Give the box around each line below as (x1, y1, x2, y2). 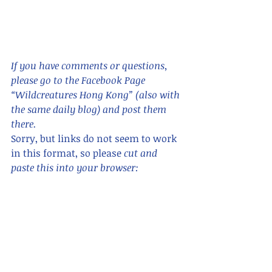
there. (11, 117, 39, 131)
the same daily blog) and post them (11, 102, 169, 116)
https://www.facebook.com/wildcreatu (11, 175, 182, 189)
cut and (124, 146, 160, 160)
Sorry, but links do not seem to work (11, 131, 179, 145)
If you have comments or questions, (11, 58, 172, 72)
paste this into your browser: (11, 160, 153, 174)
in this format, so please (11, 146, 124, 160)
